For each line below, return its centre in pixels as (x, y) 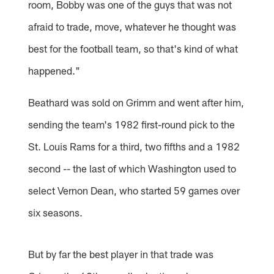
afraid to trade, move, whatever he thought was (132, 26)
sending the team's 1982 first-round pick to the (132, 124)
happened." (54, 70)
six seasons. (56, 212)
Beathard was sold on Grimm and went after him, (136, 102)
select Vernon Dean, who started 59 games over (134, 190)
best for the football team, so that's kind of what (133, 48)
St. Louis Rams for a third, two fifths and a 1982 (134, 146)
